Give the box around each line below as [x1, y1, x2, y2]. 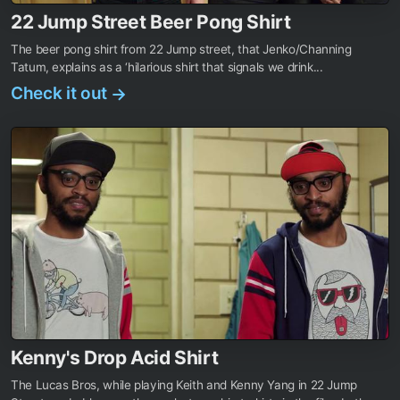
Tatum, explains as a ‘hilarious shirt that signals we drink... [11, 59, 323, 74]
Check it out [11, 82, 112, 104]
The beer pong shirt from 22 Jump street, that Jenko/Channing [11, 41, 352, 56]
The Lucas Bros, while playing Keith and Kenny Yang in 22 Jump [11, 378, 358, 392]
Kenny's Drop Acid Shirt [11, 346, 219, 369]
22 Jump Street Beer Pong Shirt [11, 10, 291, 33]
